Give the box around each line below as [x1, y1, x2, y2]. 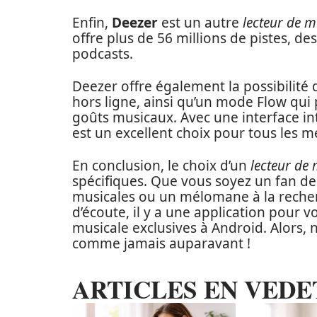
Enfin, [72, 13, 112, 32]
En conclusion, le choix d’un [72, 156, 250, 175]
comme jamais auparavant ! [72, 234, 250, 253]
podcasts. [72, 45, 133, 63]
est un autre [158, 13, 243, 32]
